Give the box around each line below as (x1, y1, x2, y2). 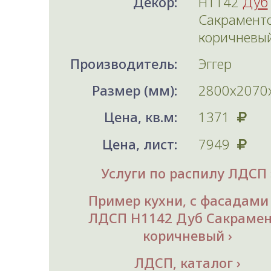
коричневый (143, 226, 224, 245)
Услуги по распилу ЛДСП (100, 164, 267, 183)
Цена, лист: (102, 135, 177, 154)
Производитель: (70, 54, 177, 73)
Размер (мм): (91, 81, 177, 100)
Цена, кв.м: (103, 108, 177, 126)
